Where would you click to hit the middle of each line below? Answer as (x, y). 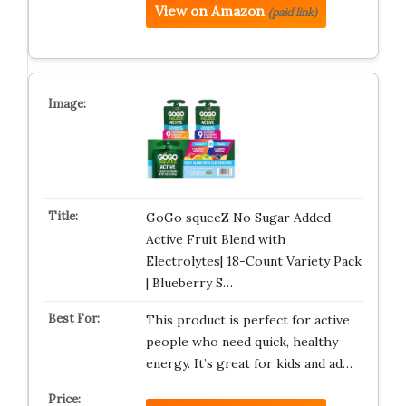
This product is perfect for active (247, 320)
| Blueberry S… (189, 283)
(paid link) (292, 12)
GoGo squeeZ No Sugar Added (238, 217)
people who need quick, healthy (242, 342)
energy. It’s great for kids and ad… (249, 363)
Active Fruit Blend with (215, 239)
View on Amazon (209, 11)
